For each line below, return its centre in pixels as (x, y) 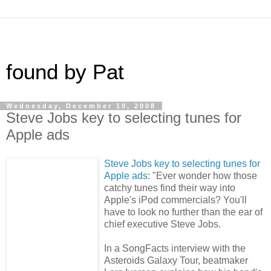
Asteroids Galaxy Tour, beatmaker (176, 260)
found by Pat (65, 72)
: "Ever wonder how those (202, 175)
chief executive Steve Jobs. (162, 224)
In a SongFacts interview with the (175, 248)
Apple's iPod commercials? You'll (175, 200)
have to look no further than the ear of (183, 212)
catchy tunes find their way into (170, 188)
